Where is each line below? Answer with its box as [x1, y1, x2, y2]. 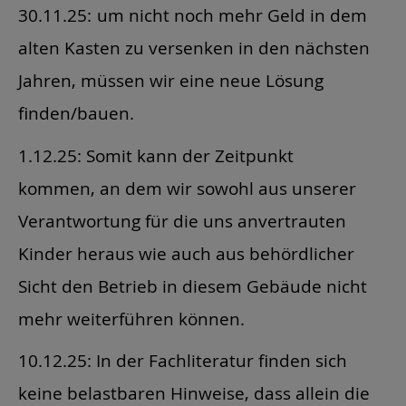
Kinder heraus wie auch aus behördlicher [18, 241, 354, 265]
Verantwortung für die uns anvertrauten [18, 208, 346, 232]
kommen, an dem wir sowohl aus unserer [18, 176, 356, 199]
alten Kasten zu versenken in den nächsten [18, 35, 370, 59]
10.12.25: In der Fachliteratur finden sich [18, 349, 347, 372]
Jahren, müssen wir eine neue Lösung [18, 68, 324, 92]
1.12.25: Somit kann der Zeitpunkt [18, 143, 294, 167]
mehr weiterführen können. [18, 306, 245, 330]
